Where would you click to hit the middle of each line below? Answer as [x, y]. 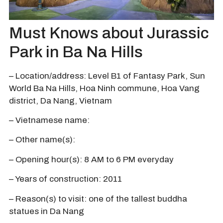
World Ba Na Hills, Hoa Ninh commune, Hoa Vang [104, 88]
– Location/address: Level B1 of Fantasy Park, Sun [107, 76]
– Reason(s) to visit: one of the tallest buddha [98, 199]
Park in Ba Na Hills [76, 52]
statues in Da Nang [47, 211]
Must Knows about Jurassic [109, 33]
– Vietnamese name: [49, 120]
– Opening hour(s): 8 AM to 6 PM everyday [91, 159]
